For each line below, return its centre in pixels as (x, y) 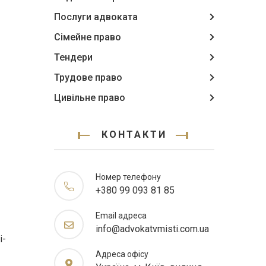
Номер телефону (128, 177)
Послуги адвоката (96, 17)
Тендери (73, 57)
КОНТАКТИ (134, 134)
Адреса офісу (122, 254)
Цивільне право (90, 98)
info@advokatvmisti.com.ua (152, 229)
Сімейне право (88, 37)
